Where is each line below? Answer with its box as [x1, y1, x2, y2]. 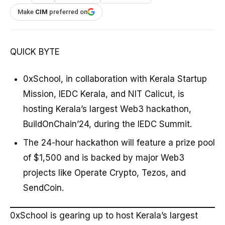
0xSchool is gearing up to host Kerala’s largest [10, 210, 198, 221]
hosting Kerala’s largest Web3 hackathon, [23, 103, 191, 114]
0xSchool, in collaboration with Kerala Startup [23, 73, 207, 84]
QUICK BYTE [10, 46, 60, 57]
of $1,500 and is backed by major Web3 [23, 152, 184, 163]
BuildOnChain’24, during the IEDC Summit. [23, 119, 192, 129]
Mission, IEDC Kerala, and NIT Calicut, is [23, 88, 184, 99]
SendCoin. [23, 182, 64, 193]
